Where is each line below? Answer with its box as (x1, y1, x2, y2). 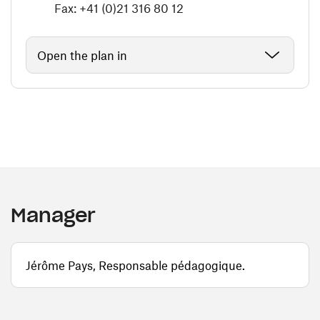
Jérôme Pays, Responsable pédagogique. (26, 258, 245, 272)
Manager (11, 203, 96, 227)
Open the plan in (37, 48, 127, 62)
